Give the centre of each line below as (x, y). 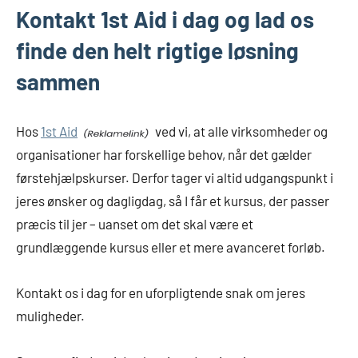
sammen (58, 82)
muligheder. (50, 316)
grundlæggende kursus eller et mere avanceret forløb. (171, 247)
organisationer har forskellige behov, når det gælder (164, 155)
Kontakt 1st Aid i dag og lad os (165, 20)
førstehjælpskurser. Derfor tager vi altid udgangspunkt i (175, 178)
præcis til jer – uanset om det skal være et (135, 224)
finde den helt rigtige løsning (157, 51)
